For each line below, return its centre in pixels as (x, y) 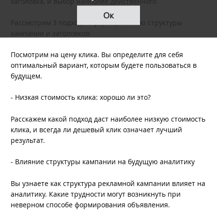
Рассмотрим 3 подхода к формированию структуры (97, 22)
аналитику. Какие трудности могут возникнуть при (96, 194)
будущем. (27, 76)
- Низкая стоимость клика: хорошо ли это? (81, 97)
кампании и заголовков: (51, 33)
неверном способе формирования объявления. (91, 204)
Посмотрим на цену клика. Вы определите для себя (97, 54)
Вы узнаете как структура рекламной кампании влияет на (108, 183)
